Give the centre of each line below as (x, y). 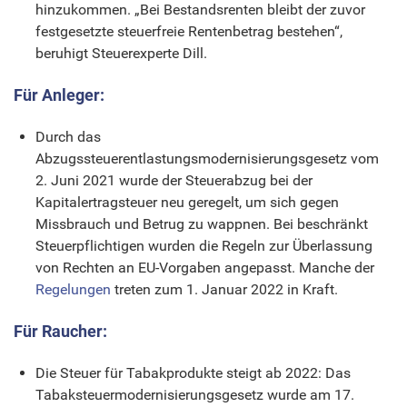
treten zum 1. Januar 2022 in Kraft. (224, 289)
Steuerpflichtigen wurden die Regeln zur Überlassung (204, 245)
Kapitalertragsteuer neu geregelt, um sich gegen (187, 202)
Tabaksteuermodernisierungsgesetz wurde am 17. (195, 394)
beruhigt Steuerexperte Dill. (121, 53)
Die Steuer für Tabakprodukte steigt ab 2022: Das (193, 372)
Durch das (68, 136)
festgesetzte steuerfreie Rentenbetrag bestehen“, (189, 31)
